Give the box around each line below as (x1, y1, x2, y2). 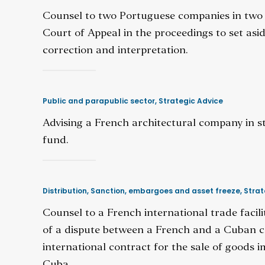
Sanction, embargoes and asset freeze (91, 186, 240, 196)
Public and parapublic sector (43, 96, 155, 106)
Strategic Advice (159, 96, 223, 106)
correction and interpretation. (43, 46, 188, 56)
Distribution (43, 186, 87, 196)
